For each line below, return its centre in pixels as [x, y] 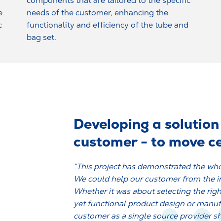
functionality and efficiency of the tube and [108, 25]
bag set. [41, 37]
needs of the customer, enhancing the [97, 12]
